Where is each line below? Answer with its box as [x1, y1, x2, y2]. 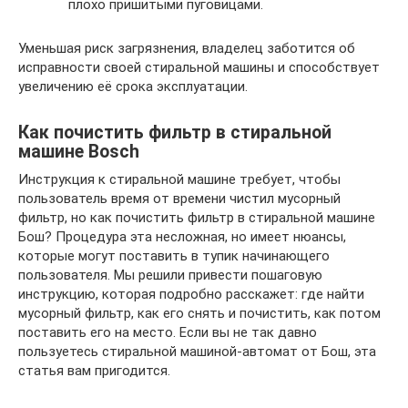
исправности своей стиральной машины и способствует [18, 59, 380, 76]
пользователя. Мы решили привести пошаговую [18, 267, 322, 283]
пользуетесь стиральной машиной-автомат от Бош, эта [18, 343, 376, 360]
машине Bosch [18, 141, 139, 163]
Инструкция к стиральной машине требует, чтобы [18, 171, 341, 188]
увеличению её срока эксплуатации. [18, 78, 248, 95]
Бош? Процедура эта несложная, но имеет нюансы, [18, 229, 346, 245]
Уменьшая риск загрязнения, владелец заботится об [18, 40, 355, 56]
